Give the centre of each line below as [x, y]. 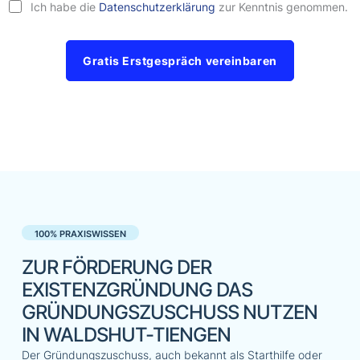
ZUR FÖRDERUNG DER [116, 267]
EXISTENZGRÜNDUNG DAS [137, 289]
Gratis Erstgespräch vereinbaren [180, 60]
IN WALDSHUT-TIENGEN [126, 334]
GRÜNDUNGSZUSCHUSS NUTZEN [169, 312]
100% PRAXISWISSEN [80, 233]
